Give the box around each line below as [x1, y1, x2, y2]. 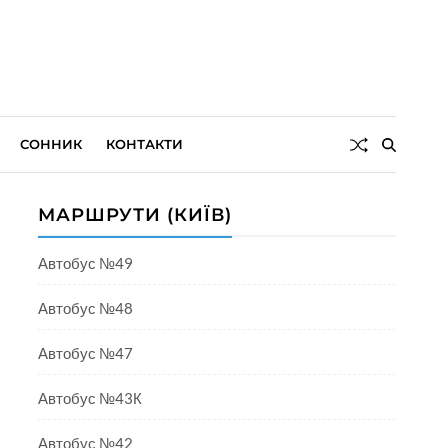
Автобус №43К [38, 389, 143, 407]
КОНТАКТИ [106, 136, 183, 152]
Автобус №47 [38, 344, 134, 362]
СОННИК [20, 136, 82, 152]
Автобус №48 [38, 299, 134, 317]
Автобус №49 [38, 254, 134, 272]
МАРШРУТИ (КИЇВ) [38, 204, 233, 226]
